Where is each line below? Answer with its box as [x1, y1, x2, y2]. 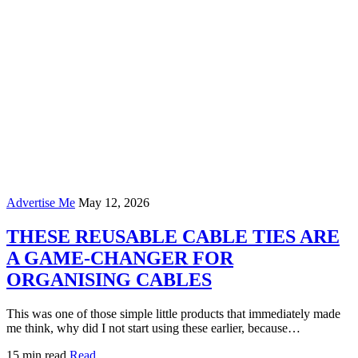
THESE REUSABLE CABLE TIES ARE [6, 225, 340, 247]
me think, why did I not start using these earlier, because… [6, 320, 300, 335]
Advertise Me [6, 195, 75, 209]
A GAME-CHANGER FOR [6, 247, 233, 268]
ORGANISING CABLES [6, 268, 212, 290]
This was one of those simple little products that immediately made [6, 306, 340, 320]
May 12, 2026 [78, 195, 149, 209]
